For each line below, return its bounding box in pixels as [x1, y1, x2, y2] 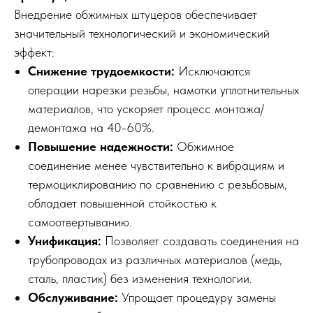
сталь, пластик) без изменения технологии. [28, 271, 252, 286]
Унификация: [28, 233, 101, 248]
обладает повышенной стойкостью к [28, 196, 217, 210]
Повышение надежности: [28, 139, 173, 154]
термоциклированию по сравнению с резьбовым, [28, 177, 287, 191]
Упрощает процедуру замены [118, 290, 276, 305]
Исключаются [175, 64, 250, 78]
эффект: [14, 45, 54, 59]
